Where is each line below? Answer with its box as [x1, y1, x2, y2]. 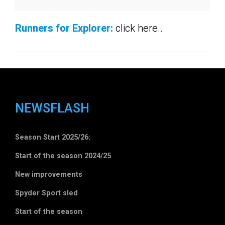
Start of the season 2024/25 [15, 152, 111, 160]
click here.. [116, 22, 163, 34]
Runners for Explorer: [15, 22, 116, 34]
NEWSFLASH [15, 101, 89, 116]
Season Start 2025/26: [15, 133, 90, 142]
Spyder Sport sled [15, 189, 78, 197]
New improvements [15, 170, 82, 179]
